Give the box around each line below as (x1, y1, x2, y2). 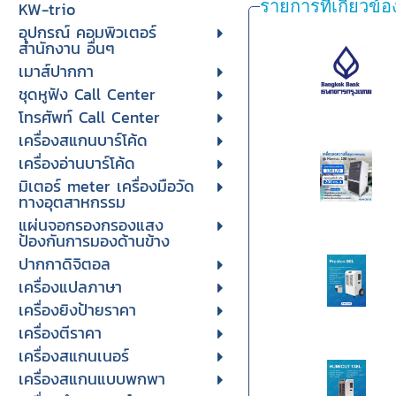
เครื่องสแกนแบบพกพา (18, 367, 165, 391)
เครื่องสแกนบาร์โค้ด (18, 128, 148, 152)
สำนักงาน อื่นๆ (18, 36, 115, 60)
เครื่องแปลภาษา (18, 275, 122, 299)
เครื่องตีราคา (18, 321, 102, 345)
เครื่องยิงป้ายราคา (18, 298, 136, 322)
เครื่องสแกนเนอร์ (18, 344, 129, 368)
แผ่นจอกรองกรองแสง (18, 213, 164, 237)
